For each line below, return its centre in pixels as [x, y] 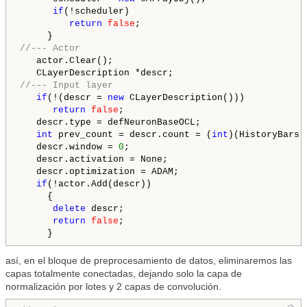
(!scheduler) [97, 12]
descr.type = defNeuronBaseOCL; [110, 123]
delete [69, 209]
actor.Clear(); [66, 61]
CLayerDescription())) [184, 98]
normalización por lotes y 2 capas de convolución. [113, 287]
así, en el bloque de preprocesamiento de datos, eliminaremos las [149, 261]
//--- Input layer [66, 86]
